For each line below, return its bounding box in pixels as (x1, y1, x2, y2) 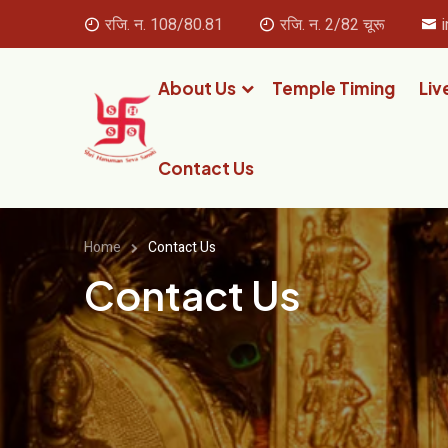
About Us (157, 77, 236, 99)
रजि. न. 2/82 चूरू (280, 13, 385, 37)
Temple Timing (271, 77, 395, 99)
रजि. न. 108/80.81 (105, 13, 223, 37)
